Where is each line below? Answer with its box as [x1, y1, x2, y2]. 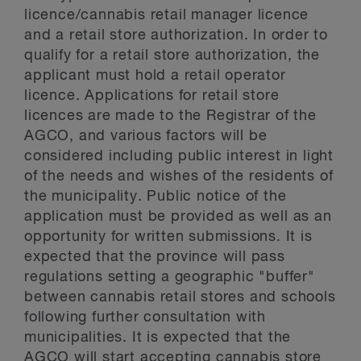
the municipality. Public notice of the [24, 189, 287, 204]
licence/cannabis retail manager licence [24, 8, 309, 23]
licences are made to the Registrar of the [24, 109, 317, 123]
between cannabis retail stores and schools [24, 290, 336, 305]
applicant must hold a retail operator [24, 68, 286, 83]
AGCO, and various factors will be [24, 129, 268, 143]
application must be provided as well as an [24, 210, 332, 224]
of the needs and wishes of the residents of [24, 169, 334, 184]
